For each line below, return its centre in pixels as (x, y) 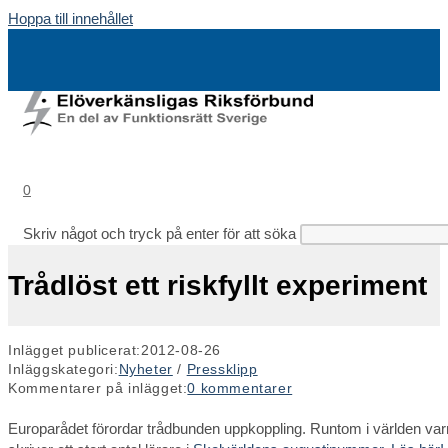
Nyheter (145, 368)
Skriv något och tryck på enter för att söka (159, 233)
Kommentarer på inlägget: (98, 387)
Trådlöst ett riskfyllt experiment (217, 285)
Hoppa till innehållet (70, 18)
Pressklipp (222, 368)
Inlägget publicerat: (74, 349)
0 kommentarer (240, 387)
